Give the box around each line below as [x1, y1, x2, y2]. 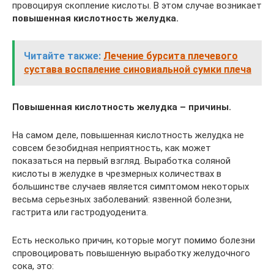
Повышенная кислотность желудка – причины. [12, 101, 231, 113]
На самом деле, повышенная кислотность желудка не [12, 129, 244, 141]
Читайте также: [24, 50, 101, 62]
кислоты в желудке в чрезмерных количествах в [12, 168, 221, 179]
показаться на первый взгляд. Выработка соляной [12, 155, 231, 166]
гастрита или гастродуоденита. [12, 206, 148, 218]
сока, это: [12, 260, 54, 272]
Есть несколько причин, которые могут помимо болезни [12, 234, 255, 246]
